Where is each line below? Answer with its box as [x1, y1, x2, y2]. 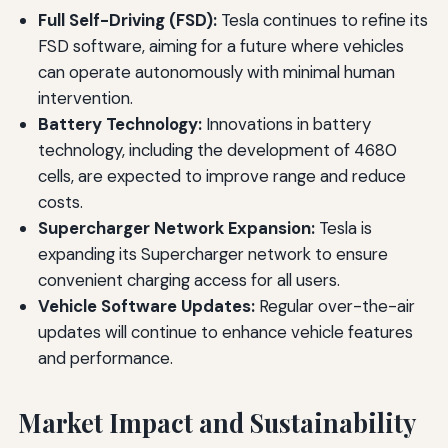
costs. [37, 191, 83, 214]
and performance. [37, 347, 173, 370]
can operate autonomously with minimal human [37, 61, 395, 84]
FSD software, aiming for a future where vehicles [37, 35, 404, 58]
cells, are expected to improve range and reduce [37, 165, 406, 188]
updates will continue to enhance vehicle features [37, 321, 413, 344]
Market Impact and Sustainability [17, 406, 416, 440]
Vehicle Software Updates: [37, 295, 255, 318]
